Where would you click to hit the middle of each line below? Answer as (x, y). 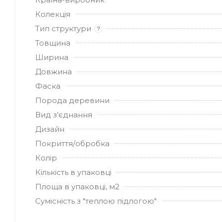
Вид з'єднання (64, 114)
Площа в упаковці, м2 (77, 186)
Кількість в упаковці (73, 172)
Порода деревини (72, 100)
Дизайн (50, 129)
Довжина (54, 71)
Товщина (53, 43)
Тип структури (63, 28)
